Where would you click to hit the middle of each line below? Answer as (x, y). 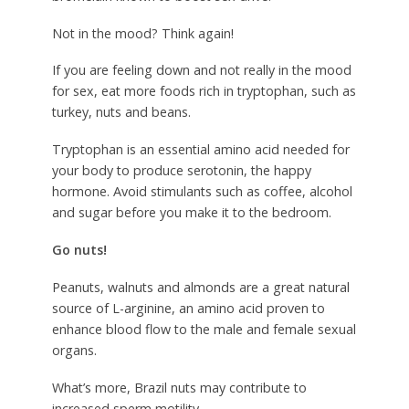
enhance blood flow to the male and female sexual (204, 330)
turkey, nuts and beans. (121, 112)
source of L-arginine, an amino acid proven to (188, 309)
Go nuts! (79, 250)
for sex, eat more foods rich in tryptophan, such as (204, 91)
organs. (74, 351)
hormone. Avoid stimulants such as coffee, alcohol (202, 192)
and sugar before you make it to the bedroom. (191, 213)
